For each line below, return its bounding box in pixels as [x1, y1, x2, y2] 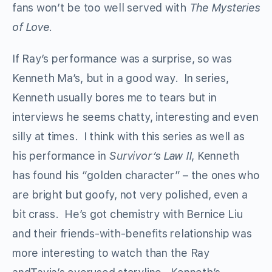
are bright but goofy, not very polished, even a [12, 188, 248, 202]
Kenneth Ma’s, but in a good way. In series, [12, 72, 229, 85]
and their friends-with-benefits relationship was [12, 227, 252, 240]
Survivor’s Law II [109, 149, 192, 163]
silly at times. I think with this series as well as [12, 130, 245, 143]
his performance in [12, 149, 109, 163]
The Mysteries [189, 1, 260, 15]
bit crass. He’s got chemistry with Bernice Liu [12, 208, 243, 221]
